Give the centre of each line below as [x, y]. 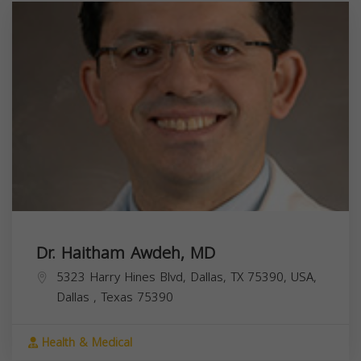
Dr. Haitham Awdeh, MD [126, 253]
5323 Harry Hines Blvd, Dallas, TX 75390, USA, [187, 277]
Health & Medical [85, 342]
